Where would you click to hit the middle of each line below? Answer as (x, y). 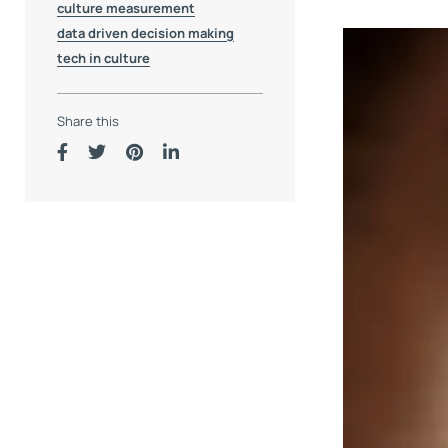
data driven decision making (145, 33)
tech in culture (103, 58)
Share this (88, 120)
